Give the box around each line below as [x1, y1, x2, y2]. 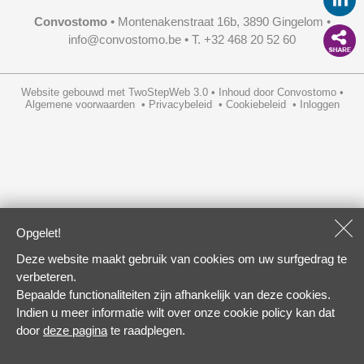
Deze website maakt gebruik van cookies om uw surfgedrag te [16, 252, 347, 266]
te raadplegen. [107, 323, 185, 337]
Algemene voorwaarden [24, 98, 135, 110]
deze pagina [43, 323, 107, 337]
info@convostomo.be [68, 32, 181, 46]
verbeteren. [16, 270, 76, 284]
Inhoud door [214, 86, 277, 98]
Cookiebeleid [225, 98, 286, 110]
